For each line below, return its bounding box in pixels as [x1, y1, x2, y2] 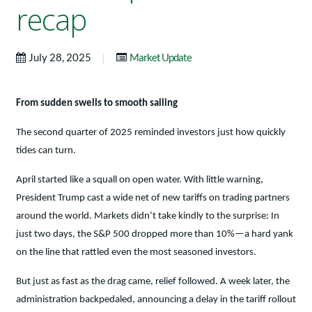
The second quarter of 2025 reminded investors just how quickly [16, 127, 286, 139]
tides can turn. [16, 146, 76, 157]
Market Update [130, 51, 192, 64]
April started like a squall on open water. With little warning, [16, 175, 263, 186]
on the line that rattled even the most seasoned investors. [16, 247, 256, 258]
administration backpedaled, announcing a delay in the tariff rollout [16, 295, 296, 306]
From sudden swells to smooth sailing [16, 98, 178, 109]
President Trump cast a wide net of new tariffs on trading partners [16, 193, 290, 204]
